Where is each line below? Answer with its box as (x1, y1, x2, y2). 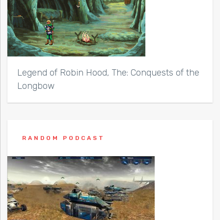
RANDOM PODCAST (22, 134, 105, 141)
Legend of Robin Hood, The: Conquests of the (17, 67, 199, 78)
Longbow (17, 80, 55, 91)
